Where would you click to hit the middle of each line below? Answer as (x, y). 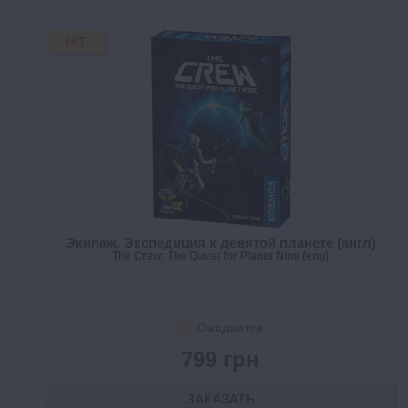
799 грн (220, 360)
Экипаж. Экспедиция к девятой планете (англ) (220, 243)
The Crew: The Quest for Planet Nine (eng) (220, 256)
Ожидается (229, 328)
